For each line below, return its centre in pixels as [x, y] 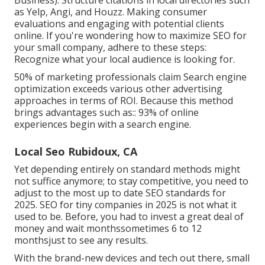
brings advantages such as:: [76, 112]
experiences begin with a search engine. [103, 124]
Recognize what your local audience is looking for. [125, 59]
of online [178, 112]
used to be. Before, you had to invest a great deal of [129, 216]
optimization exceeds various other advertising [118, 88]
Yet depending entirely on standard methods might [127, 169]
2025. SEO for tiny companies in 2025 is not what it [125, 204]
